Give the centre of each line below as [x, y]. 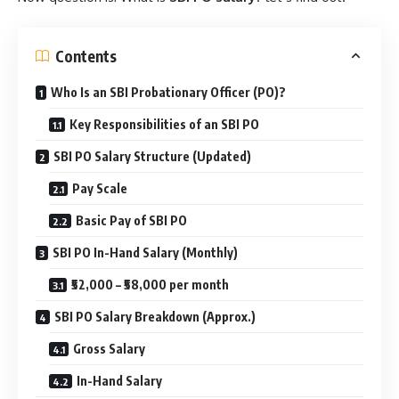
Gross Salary [109, 349]
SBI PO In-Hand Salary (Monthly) [145, 253]
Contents [86, 56]
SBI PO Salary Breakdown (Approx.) [155, 317]
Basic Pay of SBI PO [131, 221]
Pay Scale [100, 189]
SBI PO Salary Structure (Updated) [152, 157]
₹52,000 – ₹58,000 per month [150, 285]
